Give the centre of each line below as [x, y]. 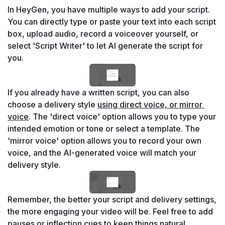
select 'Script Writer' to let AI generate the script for [105, 46]
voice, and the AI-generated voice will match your [102, 153]
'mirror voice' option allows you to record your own [104, 141]
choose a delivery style [52, 105]
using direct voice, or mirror [150, 105]
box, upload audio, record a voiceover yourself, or [103, 34]
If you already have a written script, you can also [98, 93]
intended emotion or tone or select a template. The [104, 129]
